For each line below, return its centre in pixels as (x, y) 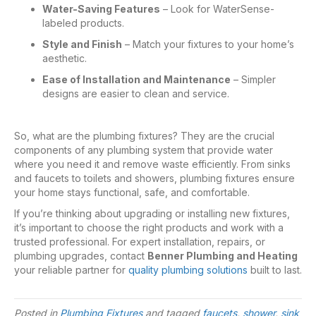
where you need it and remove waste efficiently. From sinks (152, 164)
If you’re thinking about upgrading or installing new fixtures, (152, 213)
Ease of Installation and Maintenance (136, 79)
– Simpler (253, 79)
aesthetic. (65, 58)
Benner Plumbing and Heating (223, 255)
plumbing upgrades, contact (81, 255)
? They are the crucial (224, 135)
